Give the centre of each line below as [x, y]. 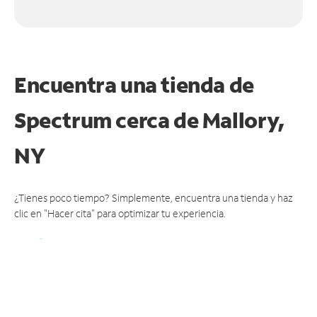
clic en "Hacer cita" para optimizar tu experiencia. [120, 213]
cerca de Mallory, [200, 120]
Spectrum [65, 120]
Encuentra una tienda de [134, 84]
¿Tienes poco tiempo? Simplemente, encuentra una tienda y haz [154, 197]
